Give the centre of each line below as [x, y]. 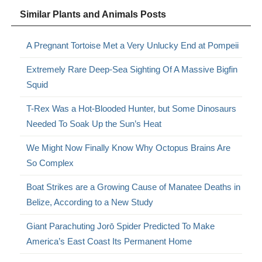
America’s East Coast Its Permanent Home [109, 241]
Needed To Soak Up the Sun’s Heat [94, 123]
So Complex [50, 163]
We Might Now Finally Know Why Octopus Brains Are [129, 147]
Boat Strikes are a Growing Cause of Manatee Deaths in [134, 187]
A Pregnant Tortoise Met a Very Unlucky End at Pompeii [133, 45]
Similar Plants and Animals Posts [93, 14]
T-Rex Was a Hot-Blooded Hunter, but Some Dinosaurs [132, 108]
